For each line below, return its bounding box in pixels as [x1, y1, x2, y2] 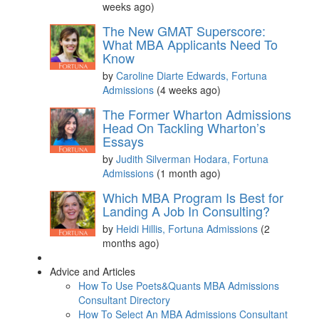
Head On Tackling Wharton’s [103, 117, 266, 137]
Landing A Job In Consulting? [103, 201, 270, 220]
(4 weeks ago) [157, 82, 221, 97]
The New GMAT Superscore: [103, 21, 266, 40]
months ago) [103, 235, 159, 250]
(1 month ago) [157, 165, 221, 180]
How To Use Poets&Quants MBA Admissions [78, 278, 279, 293]
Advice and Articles [50, 263, 135, 278]
